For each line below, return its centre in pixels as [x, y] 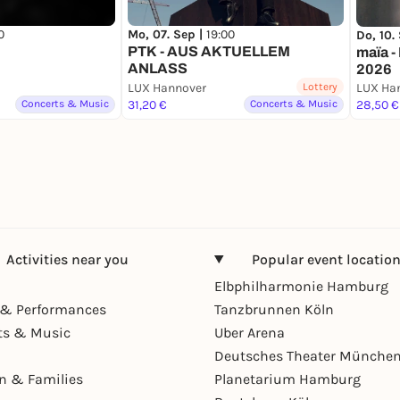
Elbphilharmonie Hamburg [301, 286]
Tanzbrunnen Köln [274, 309]
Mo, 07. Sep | [167, 35]
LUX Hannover [167, 87]
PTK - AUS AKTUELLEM [209, 52]
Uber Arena [250, 332]
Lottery [320, 86]
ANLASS [158, 69]
